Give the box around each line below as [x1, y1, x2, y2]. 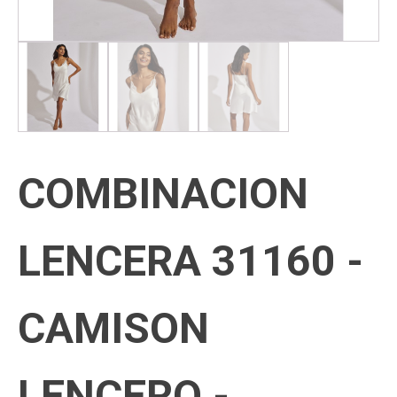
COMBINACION [18, 168, 308, 219]
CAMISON [18, 303, 209, 354]
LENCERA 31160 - [18, 236, 363, 286]
